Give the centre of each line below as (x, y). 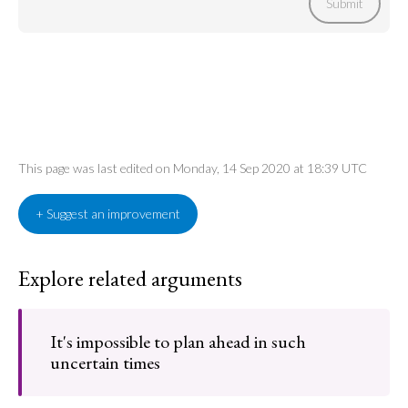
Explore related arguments (130, 278)
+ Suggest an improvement (108, 214)
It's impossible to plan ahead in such (178, 342)
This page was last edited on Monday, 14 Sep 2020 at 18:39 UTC (193, 168)
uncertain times (105, 362)
